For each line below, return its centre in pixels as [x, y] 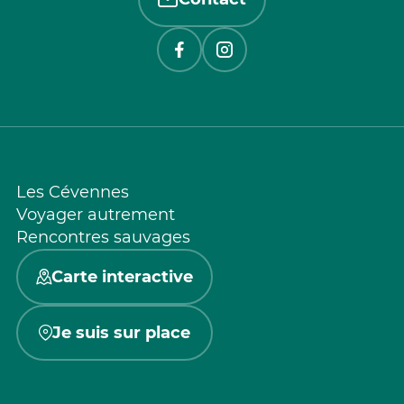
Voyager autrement [96, 214]
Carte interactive [122, 276]
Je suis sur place [121, 332]
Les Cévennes [73, 192]
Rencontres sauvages [103, 237]
